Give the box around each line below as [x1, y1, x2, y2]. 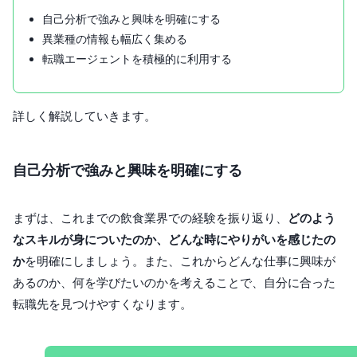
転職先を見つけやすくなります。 [13, 296, 192, 312]
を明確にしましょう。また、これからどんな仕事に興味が [25, 253, 335, 269]
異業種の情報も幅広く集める [42, 32, 187, 46]
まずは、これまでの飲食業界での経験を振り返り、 [13, 210, 288, 226]
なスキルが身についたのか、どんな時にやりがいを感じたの [13, 232, 335, 248]
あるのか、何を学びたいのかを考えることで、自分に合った [13, 275, 335, 291]
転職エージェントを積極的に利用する [42, 52, 232, 66]
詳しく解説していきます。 [13, 108, 156, 124]
